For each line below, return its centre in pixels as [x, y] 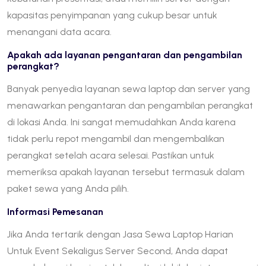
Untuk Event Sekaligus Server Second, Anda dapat [118, 251]
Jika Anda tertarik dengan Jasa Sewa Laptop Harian [120, 234]
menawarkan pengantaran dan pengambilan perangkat [130, 105]
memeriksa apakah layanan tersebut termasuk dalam [126, 172]
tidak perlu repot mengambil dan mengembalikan [116, 138]
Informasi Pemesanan [55, 211]
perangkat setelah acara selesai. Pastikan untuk [111, 155]
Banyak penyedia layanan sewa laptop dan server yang [129, 88]
